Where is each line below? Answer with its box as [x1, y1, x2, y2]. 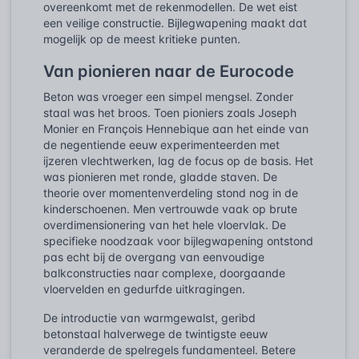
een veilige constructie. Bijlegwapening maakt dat [43, 15, 307, 30]
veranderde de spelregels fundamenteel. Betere [43, 342, 296, 357]
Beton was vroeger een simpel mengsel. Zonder [43, 89, 293, 103]
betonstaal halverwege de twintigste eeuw [43, 326, 268, 341]
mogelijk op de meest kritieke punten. [43, 31, 240, 46]
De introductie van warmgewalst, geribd [43, 310, 256, 325]
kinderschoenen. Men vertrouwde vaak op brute [43, 201, 297, 216]
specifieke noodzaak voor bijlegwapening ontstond [43, 233, 313, 248]
